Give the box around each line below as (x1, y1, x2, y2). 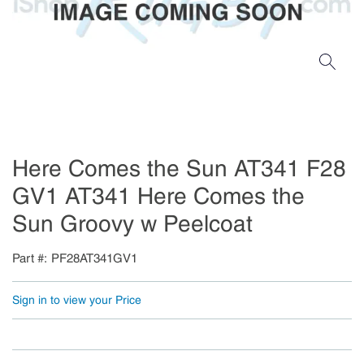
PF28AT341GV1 (51, 251, 137, 266)
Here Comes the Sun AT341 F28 (12, 155, 346, 182)
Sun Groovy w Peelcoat (12, 210, 253, 237)
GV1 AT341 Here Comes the (12, 183, 305, 210)
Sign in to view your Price (12, 293, 141, 306)
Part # (12, 251, 44, 266)
